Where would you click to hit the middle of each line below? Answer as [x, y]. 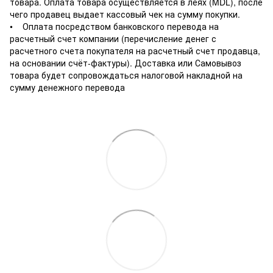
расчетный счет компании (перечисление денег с [113, 38]
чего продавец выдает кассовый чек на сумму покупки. [125, 14]
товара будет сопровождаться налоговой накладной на [126, 75]
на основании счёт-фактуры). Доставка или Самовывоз [126, 62]
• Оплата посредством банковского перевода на [114, 26]
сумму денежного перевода [67, 87]
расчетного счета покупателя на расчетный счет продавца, [135, 50]
